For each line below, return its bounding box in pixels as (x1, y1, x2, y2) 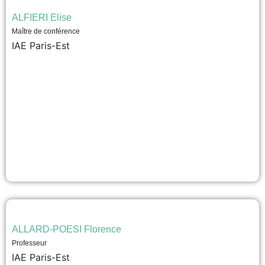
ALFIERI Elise (12, 12, 72, 22)
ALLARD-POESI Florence (12, 224, 121, 234)
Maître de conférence (12, 27, 80, 35)
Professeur (12, 239, 47, 247)
